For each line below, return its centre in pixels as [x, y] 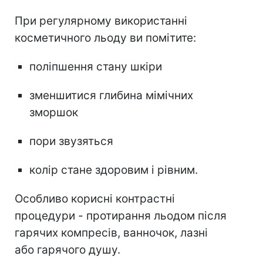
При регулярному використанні [101, 21]
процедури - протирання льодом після [121, 216]
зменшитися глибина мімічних [111, 96]
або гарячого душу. [68, 250]
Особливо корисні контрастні [95, 199]
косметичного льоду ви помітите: [105, 38]
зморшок [54, 113]
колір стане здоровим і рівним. [114, 170]
